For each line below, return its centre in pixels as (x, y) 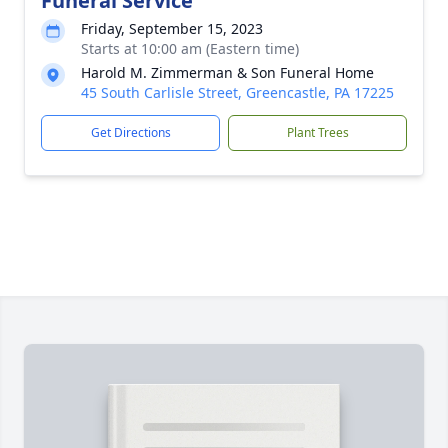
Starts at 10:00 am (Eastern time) (190, 48)
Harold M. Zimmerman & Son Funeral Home (227, 72)
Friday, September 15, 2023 (172, 28)
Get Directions (130, 132)
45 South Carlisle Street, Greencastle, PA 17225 (237, 92)
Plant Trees (317, 132)
